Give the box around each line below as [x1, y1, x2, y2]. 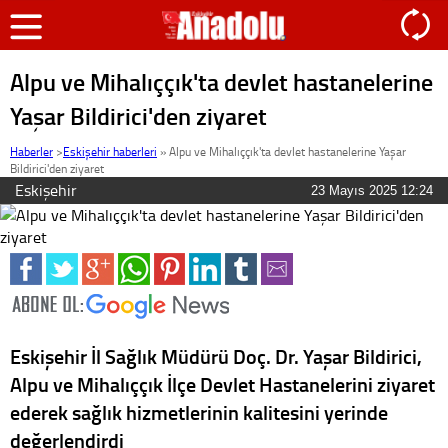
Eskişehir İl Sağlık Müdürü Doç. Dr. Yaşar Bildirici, [10, 342, 422, 370]
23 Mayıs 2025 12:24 [311, 183, 433, 198]
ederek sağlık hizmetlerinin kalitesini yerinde [10, 398, 388, 426]
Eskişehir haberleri [63, 143, 157, 160]
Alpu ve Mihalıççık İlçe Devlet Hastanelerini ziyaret [10, 370, 435, 398]
